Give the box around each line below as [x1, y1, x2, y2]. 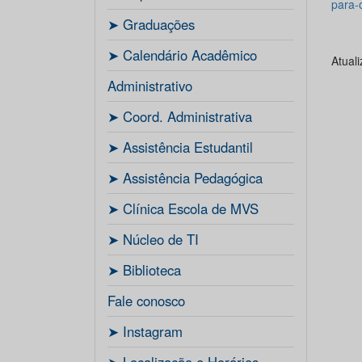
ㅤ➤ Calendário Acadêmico [107, 45, 257, 65]
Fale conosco [107, 291, 185, 310]
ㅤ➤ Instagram [107, 322, 183, 341]
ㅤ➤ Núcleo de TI [107, 229, 199, 249]
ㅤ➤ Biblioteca [107, 260, 181, 280]
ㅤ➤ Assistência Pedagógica [107, 168, 263, 187]
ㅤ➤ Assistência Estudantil [107, 137, 253, 157]
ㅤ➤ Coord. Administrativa [107, 107, 252, 126]
